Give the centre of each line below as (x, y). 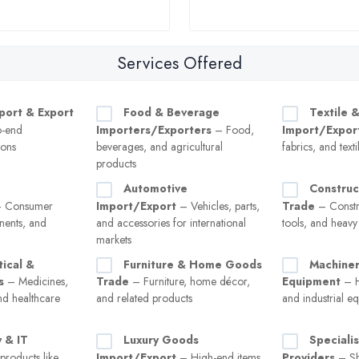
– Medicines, (36, 282)
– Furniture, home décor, (190, 282)
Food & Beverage (171, 112)
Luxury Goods (161, 340)
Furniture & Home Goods (193, 264)
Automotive (155, 188)
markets (114, 239)
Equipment (311, 282)
